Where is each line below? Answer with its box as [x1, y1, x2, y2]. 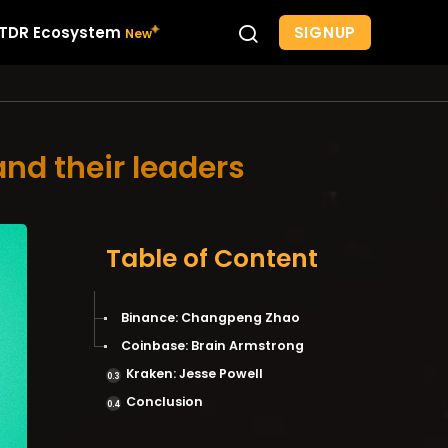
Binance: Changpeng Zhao [121, 309, 303, 326]
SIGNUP [293, 21, 356, 43]
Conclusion [126, 393, 206, 410]
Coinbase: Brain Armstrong [121, 337, 307, 354]
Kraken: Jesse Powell [126, 365, 266, 382]
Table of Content [106, 241, 318, 276]
